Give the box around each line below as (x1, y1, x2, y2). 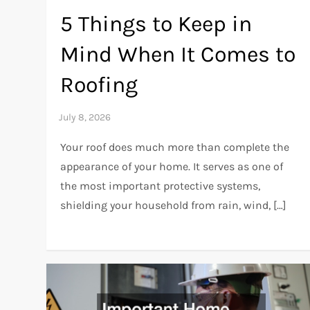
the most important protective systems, (60, 179, 261, 192)
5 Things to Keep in (60, 10, 253, 37)
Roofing (60, 71, 138, 98)
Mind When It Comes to (60, 41, 296, 67)
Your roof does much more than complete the (60, 140, 290, 154)
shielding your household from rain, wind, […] (60, 198, 287, 212)
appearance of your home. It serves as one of (60, 159, 284, 173)
